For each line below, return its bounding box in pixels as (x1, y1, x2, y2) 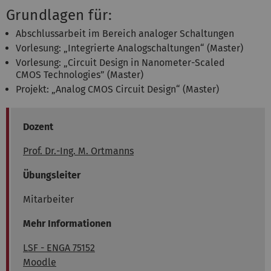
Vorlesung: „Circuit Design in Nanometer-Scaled (16, 56, 225, 68)
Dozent (23, 120, 53, 132)
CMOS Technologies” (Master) (16, 68, 143, 80)
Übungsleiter (23, 169, 80, 181)
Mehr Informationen (23, 217, 111, 229)
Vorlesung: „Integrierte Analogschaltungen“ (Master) (16, 42, 243, 54)
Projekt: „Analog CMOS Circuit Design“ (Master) (16, 83, 219, 95)
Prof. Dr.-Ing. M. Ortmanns (23, 145, 134, 157)
